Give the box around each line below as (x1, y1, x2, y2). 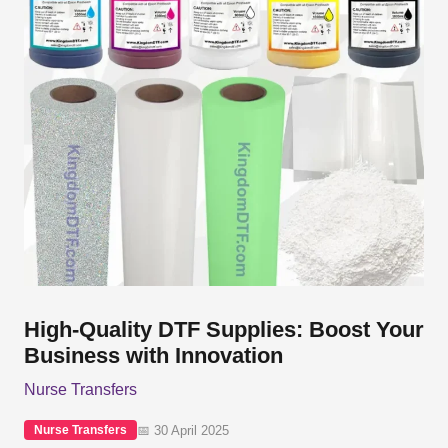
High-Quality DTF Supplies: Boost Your (23, 316, 424, 342)
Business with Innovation (23, 342, 283, 368)
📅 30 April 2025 (136, 422, 229, 438)
